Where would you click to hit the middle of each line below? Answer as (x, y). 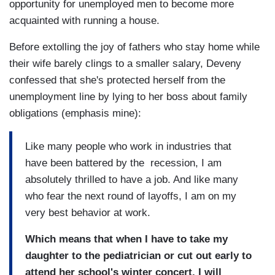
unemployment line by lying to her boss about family (128, 97)
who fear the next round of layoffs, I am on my (131, 196)
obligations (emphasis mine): (75, 114)
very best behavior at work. (88, 212)
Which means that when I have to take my (126, 239)
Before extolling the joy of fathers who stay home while (134, 47)
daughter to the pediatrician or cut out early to (138, 255)
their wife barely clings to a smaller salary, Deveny (125, 64)
